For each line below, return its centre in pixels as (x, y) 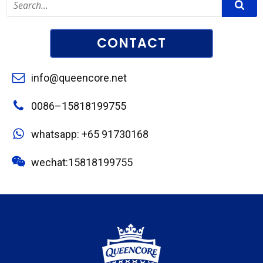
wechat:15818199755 (82, 162)
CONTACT (131, 43)
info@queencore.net (79, 77)
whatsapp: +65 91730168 (90, 134)
